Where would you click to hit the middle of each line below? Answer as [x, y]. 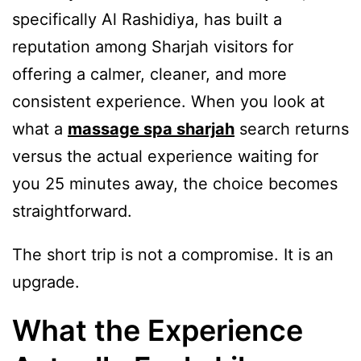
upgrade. [46, 282]
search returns [292, 129]
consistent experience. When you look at [168, 101]
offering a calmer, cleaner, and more [149, 74]
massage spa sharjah [151, 129]
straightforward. [72, 211]
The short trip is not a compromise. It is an [173, 254]
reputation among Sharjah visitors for [153, 46]
